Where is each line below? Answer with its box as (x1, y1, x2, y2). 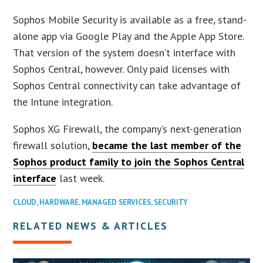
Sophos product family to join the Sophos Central (13, 154, 245, 168)
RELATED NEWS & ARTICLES (13, 218, 168, 232)
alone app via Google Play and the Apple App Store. (13, 29, 244, 43)
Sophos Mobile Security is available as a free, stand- (13, 12, 247, 26)
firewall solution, (13, 138, 93, 152)
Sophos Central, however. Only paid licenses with (13, 62, 230, 76)
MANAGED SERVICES (82, 197, 151, 207)
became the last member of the (92, 138, 242, 152)
